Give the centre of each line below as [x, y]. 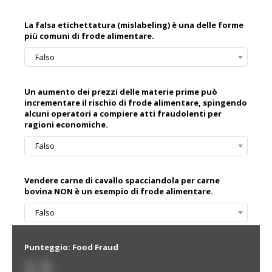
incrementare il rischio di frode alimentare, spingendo [136, 103]
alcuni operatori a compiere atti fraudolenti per [123, 114]
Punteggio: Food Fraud [71, 247]
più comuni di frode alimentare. [89, 36]
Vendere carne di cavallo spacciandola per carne [122, 181]
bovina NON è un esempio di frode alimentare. [119, 192]
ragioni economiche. [66, 125]
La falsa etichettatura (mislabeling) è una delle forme [134, 25]
